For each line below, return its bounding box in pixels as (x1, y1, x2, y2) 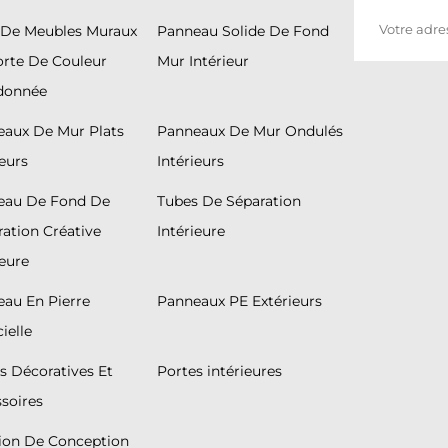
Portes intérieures (157, 362, 283, 381)
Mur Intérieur (157, 52, 250, 71)
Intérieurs (157, 152, 225, 171)
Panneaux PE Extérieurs (157, 292, 323, 311)
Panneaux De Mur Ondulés (157, 122, 344, 141)
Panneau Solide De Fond (157, 22, 330, 41)
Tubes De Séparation (157, 192, 302, 211)
